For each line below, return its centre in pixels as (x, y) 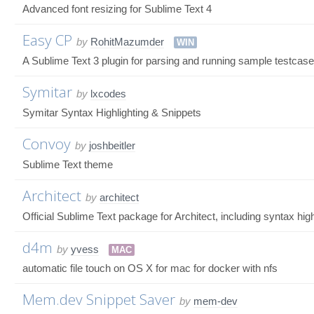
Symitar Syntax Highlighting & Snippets (112, 112)
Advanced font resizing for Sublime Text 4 (117, 8)
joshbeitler (112, 145)
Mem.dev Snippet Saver (99, 299)
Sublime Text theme (68, 164)
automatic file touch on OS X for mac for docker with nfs (150, 268)
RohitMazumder (127, 41)
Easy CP (47, 40)
